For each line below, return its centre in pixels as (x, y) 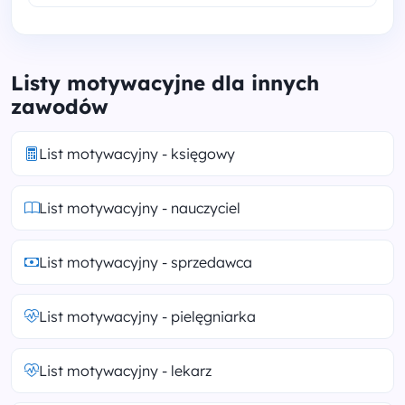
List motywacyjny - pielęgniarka (147, 316)
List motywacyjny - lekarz (125, 370)
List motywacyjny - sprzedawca (146, 262)
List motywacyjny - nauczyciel (140, 207)
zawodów (60, 106)
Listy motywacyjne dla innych (165, 83)
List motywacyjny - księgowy (137, 153)
